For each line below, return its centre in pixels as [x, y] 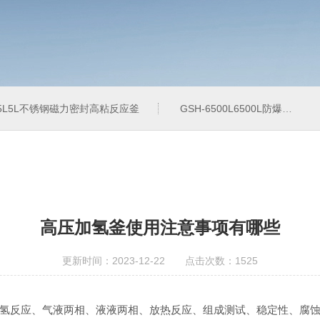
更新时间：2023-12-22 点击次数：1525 [160, 261]
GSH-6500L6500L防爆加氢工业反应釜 [231, 109]
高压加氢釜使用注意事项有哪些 [160, 227]
